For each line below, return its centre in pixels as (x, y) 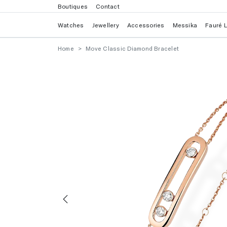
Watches (71, 25)
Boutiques (73, 6)
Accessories (146, 25)
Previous (84, 213)
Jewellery (105, 25)
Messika (185, 25)
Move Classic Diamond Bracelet (133, 48)
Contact (108, 6)
